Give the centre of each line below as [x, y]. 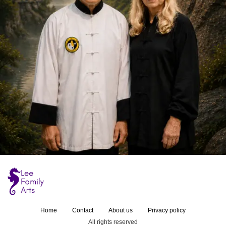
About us [121, 210]
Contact [83, 210]
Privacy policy [167, 210]
